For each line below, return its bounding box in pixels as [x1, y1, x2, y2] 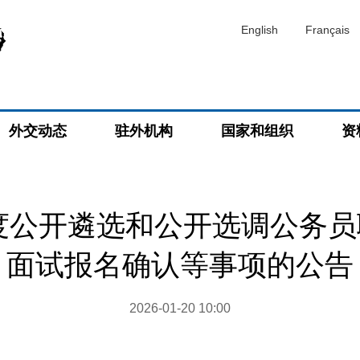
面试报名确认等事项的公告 [6, 248, 354, 281]
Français [305, 23, 350, 36]
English [241, 23, 278, 36]
